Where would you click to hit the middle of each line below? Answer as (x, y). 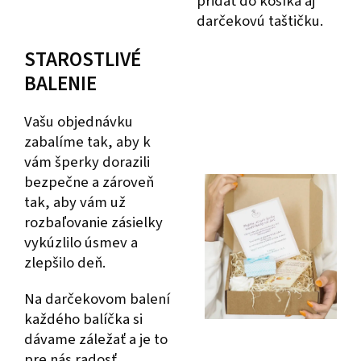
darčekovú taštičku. (260, 21)
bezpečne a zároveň (89, 182)
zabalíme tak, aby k (87, 141)
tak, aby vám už (75, 202)
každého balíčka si (83, 319)
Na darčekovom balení (97, 299)
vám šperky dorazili (87, 162)
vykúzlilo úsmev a (81, 242)
